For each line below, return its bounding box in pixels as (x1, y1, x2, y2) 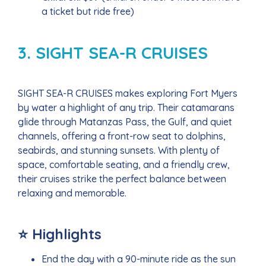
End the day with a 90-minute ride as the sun (42, 252, 236, 265)
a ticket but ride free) (42, 5, 134, 18)
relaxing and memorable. (18, 187, 126, 199)
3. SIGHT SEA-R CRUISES (18, 42, 208, 64)
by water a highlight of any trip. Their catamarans (18, 102, 235, 114)
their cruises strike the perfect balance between (18, 173, 226, 185)
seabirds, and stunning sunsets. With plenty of (18, 144, 220, 157)
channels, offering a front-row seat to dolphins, (18, 130, 226, 142)
